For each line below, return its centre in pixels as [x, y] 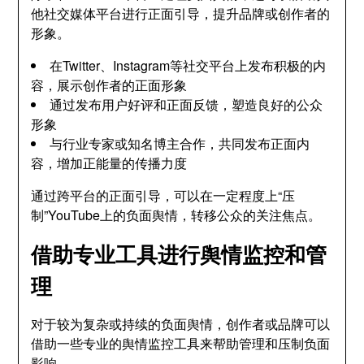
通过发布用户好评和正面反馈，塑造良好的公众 [186, 104]
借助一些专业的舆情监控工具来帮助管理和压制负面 [181, 343]
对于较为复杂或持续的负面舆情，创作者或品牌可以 [181, 324]
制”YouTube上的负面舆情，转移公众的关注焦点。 [176, 215]
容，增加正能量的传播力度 [109, 163]
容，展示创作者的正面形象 [109, 85]
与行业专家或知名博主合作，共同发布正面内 [180, 143]
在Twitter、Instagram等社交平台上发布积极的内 [188, 65]
